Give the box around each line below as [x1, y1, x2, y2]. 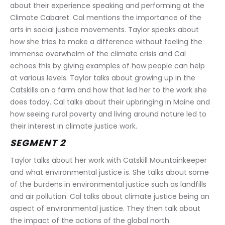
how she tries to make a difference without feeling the [10, 37, 204, 47]
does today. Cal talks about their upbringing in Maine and [10, 97, 212, 107]
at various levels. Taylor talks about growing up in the [10, 73, 197, 83]
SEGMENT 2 [10, 137, 65, 149]
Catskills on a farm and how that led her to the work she [10, 85, 209, 95]
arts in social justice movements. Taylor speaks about [10, 25, 201, 35]
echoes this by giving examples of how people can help [10, 61, 207, 71]
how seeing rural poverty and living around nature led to [10, 109, 208, 119]
